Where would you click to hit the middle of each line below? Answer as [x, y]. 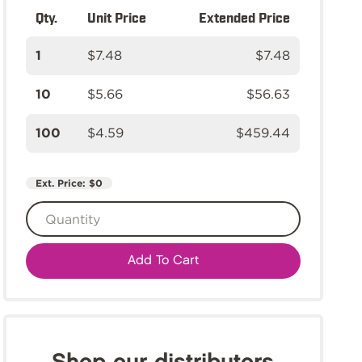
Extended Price [244, 17]
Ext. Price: [62, 183]
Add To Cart [163, 261]
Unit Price [117, 17]
